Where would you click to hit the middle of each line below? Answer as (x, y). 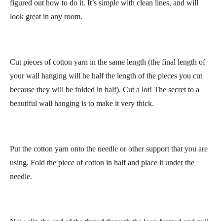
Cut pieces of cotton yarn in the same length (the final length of (108, 103)
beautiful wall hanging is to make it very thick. (82, 145)
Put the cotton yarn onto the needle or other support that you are (109, 204)
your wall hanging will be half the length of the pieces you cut (106, 117)
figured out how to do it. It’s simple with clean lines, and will (104, 30)
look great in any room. (46, 44)
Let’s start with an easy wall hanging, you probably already (102, 17)
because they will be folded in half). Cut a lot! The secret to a (105, 131)
